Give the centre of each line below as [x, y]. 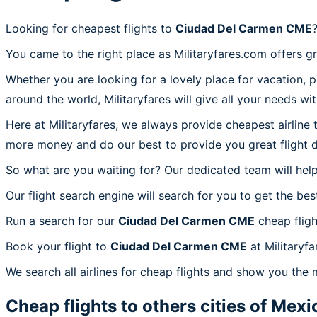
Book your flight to [58, 246]
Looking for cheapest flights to [91, 28]
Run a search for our [62, 220]
